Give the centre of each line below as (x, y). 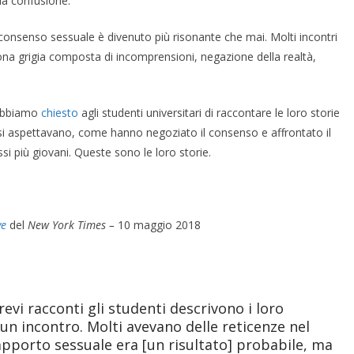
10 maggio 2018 (158, 224)
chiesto (60, 112)
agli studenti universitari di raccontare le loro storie (209, 112)
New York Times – (71, 224)
